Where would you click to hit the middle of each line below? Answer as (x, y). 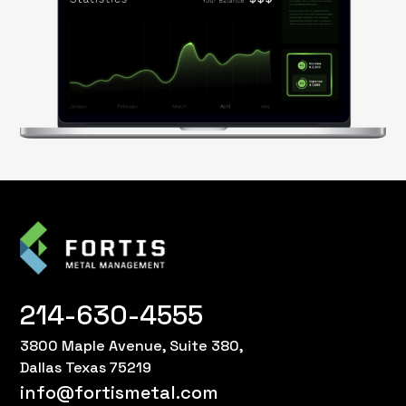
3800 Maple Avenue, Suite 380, (132, 345)
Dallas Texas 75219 (86, 367)
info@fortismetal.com (120, 392)
